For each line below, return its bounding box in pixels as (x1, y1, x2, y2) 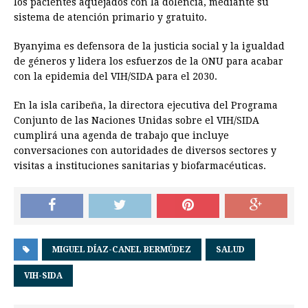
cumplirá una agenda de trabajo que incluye (14, 130, 229, 142)
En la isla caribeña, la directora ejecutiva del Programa (14, 100, 278, 111)
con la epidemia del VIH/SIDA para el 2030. (14, 71, 217, 82)
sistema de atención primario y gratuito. (14, 12, 207, 23)
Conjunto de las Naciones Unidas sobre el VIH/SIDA (14, 115, 259, 126)
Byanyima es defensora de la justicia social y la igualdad (14, 41, 285, 52)
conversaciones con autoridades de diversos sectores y (14, 145, 276, 157)
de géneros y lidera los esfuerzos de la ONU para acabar (14, 56, 283, 67)
